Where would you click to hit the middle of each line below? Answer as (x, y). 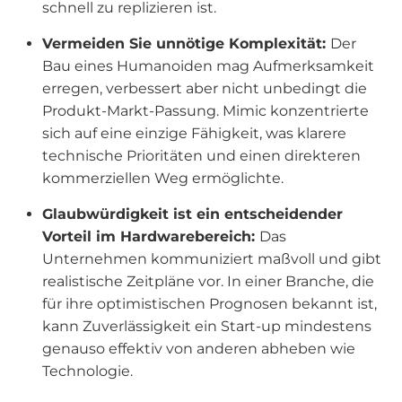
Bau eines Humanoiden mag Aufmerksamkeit (209, 66)
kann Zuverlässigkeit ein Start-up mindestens (207, 326)
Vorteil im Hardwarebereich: (151, 236)
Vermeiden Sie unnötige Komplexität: (187, 44)
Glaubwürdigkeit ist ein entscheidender (193, 214)
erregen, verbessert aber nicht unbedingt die (205, 88)
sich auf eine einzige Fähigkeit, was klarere (195, 133)
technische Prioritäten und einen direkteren (202, 156)
